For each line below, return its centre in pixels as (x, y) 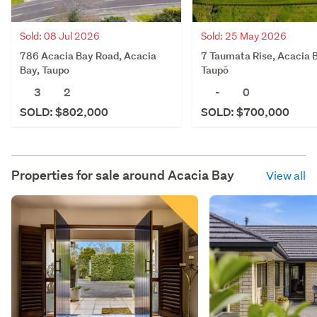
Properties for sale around (90, 175)
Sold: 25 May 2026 (244, 36)
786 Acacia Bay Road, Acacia (88, 55)
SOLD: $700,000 (245, 112)
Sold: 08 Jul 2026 (60, 36)
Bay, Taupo (45, 69)
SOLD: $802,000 (64, 112)
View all (286, 175)
